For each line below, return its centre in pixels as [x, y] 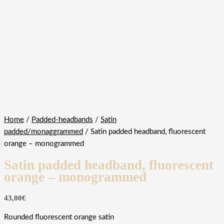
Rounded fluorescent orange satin [59, 217]
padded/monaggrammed [43, 131]
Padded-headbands [62, 119]
